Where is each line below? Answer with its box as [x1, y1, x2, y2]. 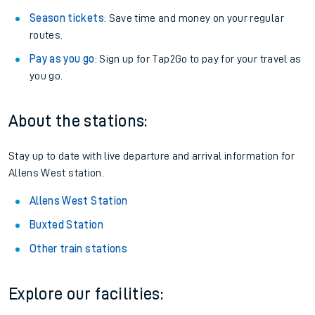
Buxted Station [30, 219, 103, 231]
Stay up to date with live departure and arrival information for [8, 150, 295, 162]
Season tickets [30, 13, 104, 24]
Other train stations [30, 243, 127, 255]
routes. [30, 30, 63, 41]
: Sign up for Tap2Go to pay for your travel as [94, 53, 302, 65]
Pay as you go [30, 53, 95, 65]
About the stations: [8, 112, 148, 129]
